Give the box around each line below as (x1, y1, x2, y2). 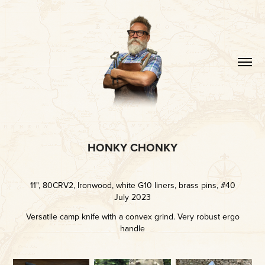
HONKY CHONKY (88, 138, 177, 156)
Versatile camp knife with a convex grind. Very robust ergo (25, 210, 240, 222)
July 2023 (114, 190, 151, 203)
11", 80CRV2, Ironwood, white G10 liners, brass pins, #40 (30, 179, 235, 191)
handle (120, 222, 145, 234)
